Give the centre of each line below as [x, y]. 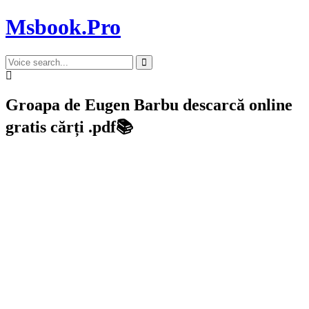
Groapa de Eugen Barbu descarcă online [149, 104]
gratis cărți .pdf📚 [69, 127]
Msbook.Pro [63, 27]
